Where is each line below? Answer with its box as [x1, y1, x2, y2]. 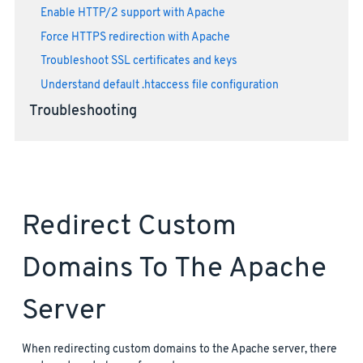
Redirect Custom [22, 208, 237, 245]
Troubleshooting [28, 102, 137, 121]
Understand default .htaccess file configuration [40, 79, 279, 93]
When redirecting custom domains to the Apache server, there [22, 341, 337, 357]
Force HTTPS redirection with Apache [40, 30, 230, 45]
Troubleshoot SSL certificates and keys [40, 54, 237, 69]
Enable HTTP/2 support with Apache [40, 6, 225, 20]
